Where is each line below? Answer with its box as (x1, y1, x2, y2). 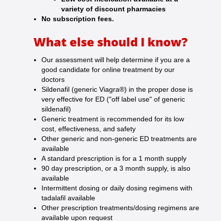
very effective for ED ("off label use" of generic (41, 95, 185, 104)
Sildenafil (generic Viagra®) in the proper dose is (41, 85, 193, 94)
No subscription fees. (41, 15, 114, 23)
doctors (41, 75, 65, 84)
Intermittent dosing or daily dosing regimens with (41, 184, 192, 192)
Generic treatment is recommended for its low (41, 115, 184, 123)
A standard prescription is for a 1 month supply (41, 154, 186, 163)
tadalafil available (41, 194, 95, 202)
